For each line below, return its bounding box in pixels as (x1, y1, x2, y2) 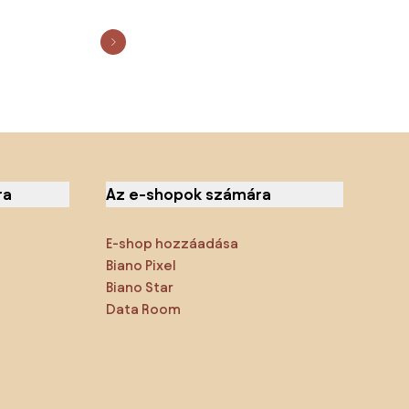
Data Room (106, 300, 182, 317)
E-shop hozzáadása (106, 235, 239, 251)
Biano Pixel (106, 257, 177, 273)
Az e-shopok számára (106, 184, 272, 203)
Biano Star (106, 278, 174, 295)
